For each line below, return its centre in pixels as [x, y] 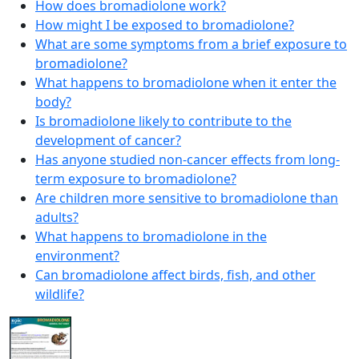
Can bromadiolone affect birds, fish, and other [175, 275]
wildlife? [60, 294]
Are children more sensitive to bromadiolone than [187, 198]
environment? [77, 256]
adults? [57, 218]
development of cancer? [108, 141]
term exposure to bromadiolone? [136, 179]
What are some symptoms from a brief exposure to [191, 44]
